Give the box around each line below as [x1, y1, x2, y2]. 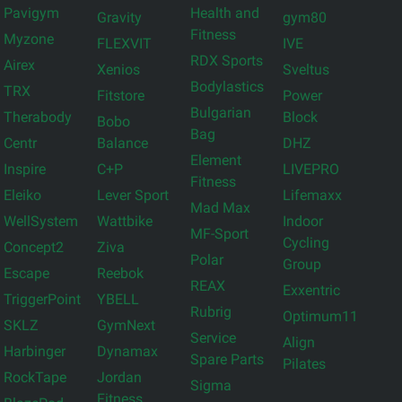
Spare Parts [189, 351, 264, 369]
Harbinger [3, 343, 66, 361]
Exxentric [283, 282, 341, 300]
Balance [96, 135, 148, 153]
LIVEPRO [283, 161, 340, 179]
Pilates [283, 355, 327, 373]
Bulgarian [189, 104, 251, 122]
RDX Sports [189, 52, 263, 70]
